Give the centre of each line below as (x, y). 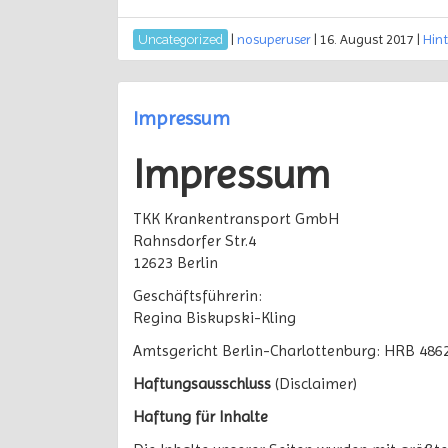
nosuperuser (274, 39)
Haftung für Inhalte (200, 416)
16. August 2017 (367, 39)
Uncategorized (180, 39)
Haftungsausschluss (202, 383)
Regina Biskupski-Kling (214, 317)
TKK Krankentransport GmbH (236, 218)
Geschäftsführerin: (197, 295)
